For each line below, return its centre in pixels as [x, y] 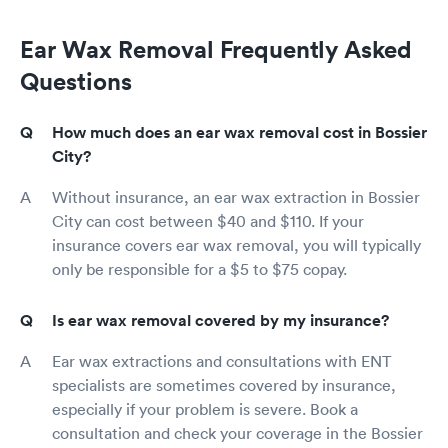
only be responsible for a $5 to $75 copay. [199, 269]
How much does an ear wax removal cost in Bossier [239, 132]
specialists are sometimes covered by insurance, [224, 385]
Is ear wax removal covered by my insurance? [220, 320]
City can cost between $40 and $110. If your [208, 221]
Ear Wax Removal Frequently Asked [216, 49]
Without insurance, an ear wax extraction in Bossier [236, 197]
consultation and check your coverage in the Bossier [237, 433]
